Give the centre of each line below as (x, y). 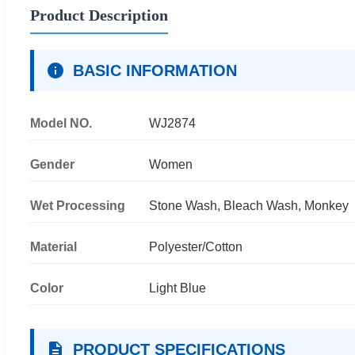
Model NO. (61, 123)
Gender (52, 164)
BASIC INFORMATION (155, 70)
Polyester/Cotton (196, 246)
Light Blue (177, 288)
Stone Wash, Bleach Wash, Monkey (249, 205)
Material (53, 246)
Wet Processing (78, 205)
